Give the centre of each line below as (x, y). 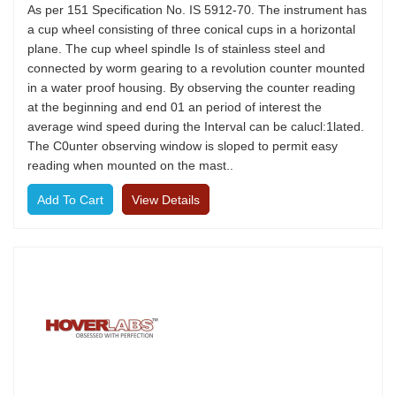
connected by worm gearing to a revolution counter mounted (196, 68)
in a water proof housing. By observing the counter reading (191, 88)
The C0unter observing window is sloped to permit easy (183, 146)
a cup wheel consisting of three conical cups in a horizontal (191, 29)
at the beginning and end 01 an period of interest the (175, 107)
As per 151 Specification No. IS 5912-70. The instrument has (197, 10)
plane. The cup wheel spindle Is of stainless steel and (176, 49)
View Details (166, 200)
